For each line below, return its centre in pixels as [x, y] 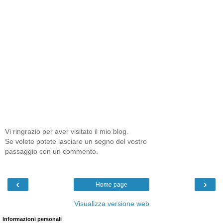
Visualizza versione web [111, 204]
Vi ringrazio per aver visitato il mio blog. [67, 131]
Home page [111, 185]
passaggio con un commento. [52, 151]
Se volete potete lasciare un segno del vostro [76, 141]
